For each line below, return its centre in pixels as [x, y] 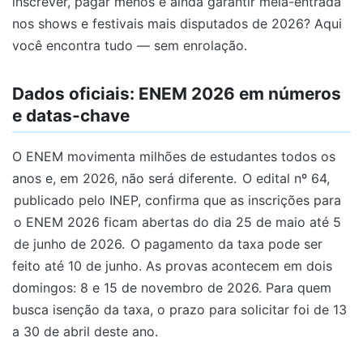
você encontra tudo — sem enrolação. [130, 45]
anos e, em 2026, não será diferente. [126, 179]
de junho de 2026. [69, 244]
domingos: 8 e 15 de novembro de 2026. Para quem [172, 288]
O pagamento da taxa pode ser [224, 244]
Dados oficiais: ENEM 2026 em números [177, 94]
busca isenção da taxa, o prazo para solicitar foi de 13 [179, 310]
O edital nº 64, [286, 179]
